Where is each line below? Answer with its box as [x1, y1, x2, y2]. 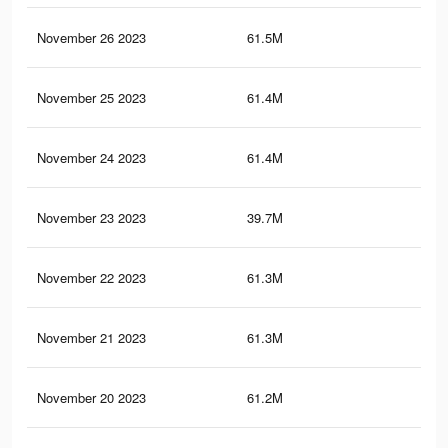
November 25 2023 [37, 88, 146, 108]
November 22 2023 [37, 268, 146, 288]
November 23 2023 [37, 208, 146, 228]
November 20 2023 [37, 388, 146, 408]
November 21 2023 [37, 328, 146, 348]
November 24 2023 [37, 148, 146, 168]
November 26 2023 [37, 28, 146, 48]
